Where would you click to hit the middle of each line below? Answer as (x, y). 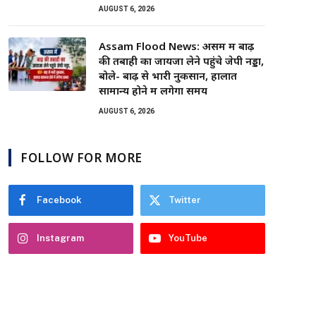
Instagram (60, 238)
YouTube (188, 238)
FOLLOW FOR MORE (81, 158)
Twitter (185, 200)
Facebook (59, 200)
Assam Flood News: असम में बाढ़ (176, 46)
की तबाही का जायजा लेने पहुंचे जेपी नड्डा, (181, 61)
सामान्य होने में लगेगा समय (153, 90)
